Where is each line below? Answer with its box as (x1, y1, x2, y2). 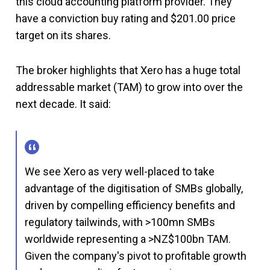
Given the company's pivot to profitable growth (25, 249, 246, 262)
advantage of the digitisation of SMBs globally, (25, 181, 243, 195)
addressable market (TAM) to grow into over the (16, 80, 243, 93)
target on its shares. (16, 28, 111, 42)
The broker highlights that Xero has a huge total (16, 63, 240, 77)
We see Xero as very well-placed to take (25, 165, 215, 178)
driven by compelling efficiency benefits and (25, 198, 235, 212)
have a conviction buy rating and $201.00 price (16, 11, 236, 25)
